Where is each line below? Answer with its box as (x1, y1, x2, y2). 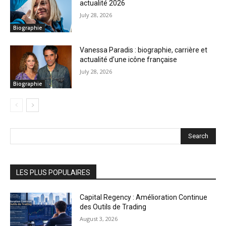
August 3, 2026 (80, 215, 118, 223)
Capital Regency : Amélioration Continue (80, 193, 208, 202)
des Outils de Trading (80, 203, 147, 211)
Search (188, 132, 208, 140)
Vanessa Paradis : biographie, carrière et (80, 45, 208, 54)
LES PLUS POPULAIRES (16, 168, 90, 177)
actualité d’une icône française (80, 55, 178, 64)
